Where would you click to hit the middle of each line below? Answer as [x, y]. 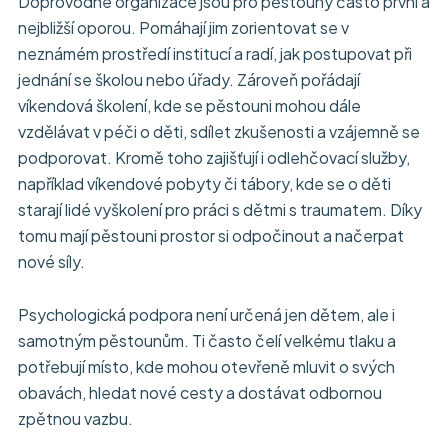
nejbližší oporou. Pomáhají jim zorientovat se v [183, 28]
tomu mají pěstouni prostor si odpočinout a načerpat [211, 236]
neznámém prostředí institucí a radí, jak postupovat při [215, 54]
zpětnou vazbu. [75, 419]
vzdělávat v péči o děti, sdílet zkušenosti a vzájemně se [219, 132]
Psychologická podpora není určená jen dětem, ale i [206, 315]
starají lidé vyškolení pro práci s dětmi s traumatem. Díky [220, 210]
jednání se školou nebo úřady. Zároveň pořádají [189, 80]
